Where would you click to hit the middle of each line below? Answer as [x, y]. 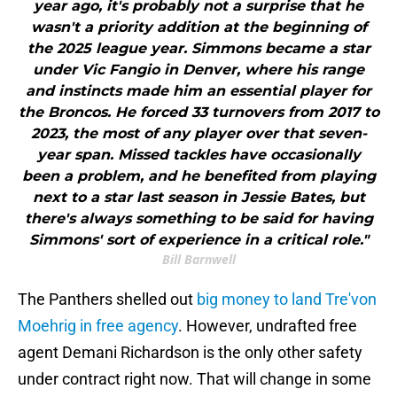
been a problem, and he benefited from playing [198, 176]
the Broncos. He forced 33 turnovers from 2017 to [198, 113]
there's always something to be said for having [198, 219]
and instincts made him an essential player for [198, 91]
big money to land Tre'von [287, 300]
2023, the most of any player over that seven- [198, 134]
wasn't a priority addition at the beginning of [198, 27]
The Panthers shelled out [107, 300]
